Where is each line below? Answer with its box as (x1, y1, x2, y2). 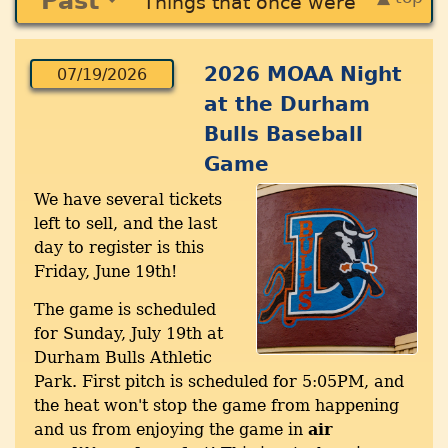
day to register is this (34, 238, 204, 258)
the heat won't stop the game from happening (34, 396, 399, 416)
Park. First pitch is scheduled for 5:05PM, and (34, 372, 404, 392)
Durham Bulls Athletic (34, 348, 212, 368)
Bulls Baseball (204, 122, 364, 147)
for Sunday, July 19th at (34, 324, 223, 344)
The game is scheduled (34, 300, 216, 320)
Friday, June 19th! (34, 262, 177, 282)
